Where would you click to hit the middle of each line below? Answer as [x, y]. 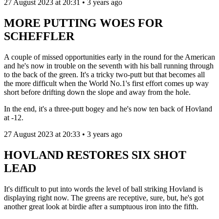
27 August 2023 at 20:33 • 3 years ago [63, 134]
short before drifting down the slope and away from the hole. [97, 92]
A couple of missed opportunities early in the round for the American [109, 57]
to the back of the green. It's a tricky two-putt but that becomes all [104, 75]
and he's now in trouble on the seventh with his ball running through [109, 66]
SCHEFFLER [41, 36]
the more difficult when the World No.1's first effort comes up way [106, 84]
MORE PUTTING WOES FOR [83, 23]
